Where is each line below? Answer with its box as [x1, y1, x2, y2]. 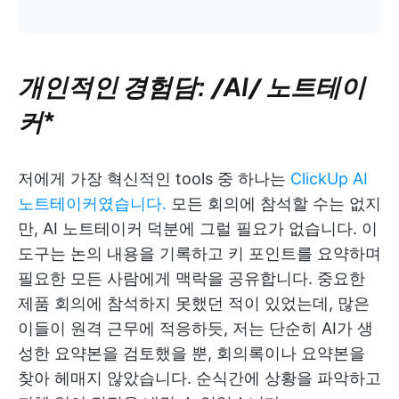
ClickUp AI [290, 169, 368, 189]
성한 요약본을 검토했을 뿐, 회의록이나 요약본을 [18, 344, 365, 363]
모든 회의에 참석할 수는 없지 [167, 194, 381, 214]
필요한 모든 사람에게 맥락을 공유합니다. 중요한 [18, 269, 365, 289]
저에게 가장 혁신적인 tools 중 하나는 [18, 169, 290, 189]
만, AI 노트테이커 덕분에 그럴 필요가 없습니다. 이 [18, 219, 378, 239]
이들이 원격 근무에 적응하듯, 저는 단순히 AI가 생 [18, 319, 373, 338]
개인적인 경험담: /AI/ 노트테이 [18, 70, 365, 102]
